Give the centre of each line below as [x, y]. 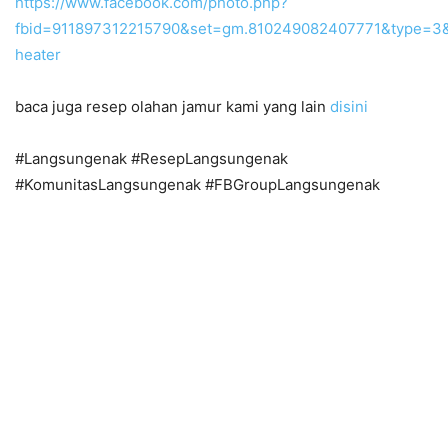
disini [349, 106]
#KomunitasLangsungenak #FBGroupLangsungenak [197, 184]
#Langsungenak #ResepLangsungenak [151, 158]
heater [38, 54]
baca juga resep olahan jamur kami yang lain [172, 106]
